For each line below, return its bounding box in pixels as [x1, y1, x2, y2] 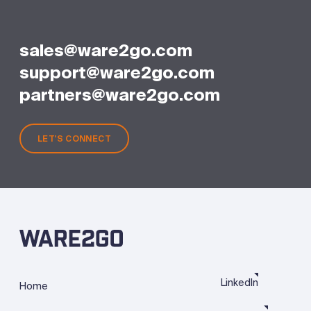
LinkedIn [221, 276, 258, 289]
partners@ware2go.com [19, 83, 220, 106]
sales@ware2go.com [19, 39, 192, 61]
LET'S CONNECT [37, 133, 111, 144]
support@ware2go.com [19, 61, 215, 83]
